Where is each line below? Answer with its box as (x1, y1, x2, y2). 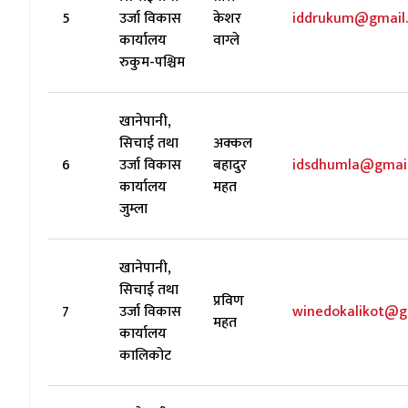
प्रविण (213, 289, 244, 313)
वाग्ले (213, 28, 240, 53)
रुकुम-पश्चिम (119, 50, 185, 75)
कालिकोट (119, 343, 171, 368)
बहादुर (213, 153, 247, 178)
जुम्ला (119, 197, 148, 221)
